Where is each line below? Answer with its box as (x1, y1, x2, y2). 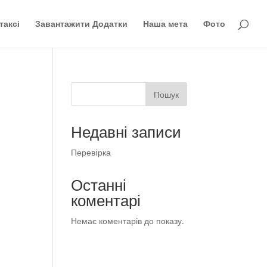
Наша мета (143, 18, 188, 29)
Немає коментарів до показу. (71, 215, 185, 226)
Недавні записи (71, 121, 182, 142)
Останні (71, 174, 127, 195)
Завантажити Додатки (35, 18, 128, 29)
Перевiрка (71, 147, 111, 158)
